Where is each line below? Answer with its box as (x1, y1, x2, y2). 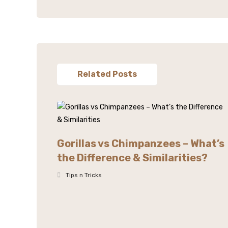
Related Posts (77, 69, 137, 79)
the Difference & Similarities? (57, 152, 208, 164)
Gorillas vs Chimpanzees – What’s (57, 137, 224, 150)
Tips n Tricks (66, 172, 102, 179)
